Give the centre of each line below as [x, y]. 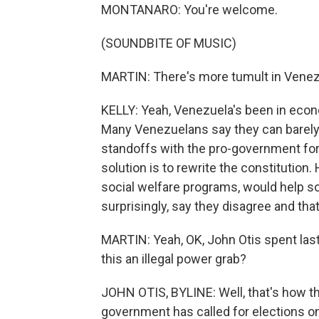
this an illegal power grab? [174, 259]
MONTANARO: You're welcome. [189, 10]
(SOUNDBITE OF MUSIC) [169, 43]
